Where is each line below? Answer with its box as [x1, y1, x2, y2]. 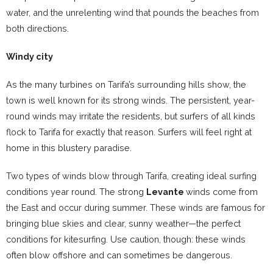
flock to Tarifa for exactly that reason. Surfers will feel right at [6, 127, 252, 138]
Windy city [6, 51, 53, 62]
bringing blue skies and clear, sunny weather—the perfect [6, 218, 241, 229]
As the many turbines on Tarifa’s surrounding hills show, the [6, 79, 246, 90]
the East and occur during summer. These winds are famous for [6, 202, 265, 213]
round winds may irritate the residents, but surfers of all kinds [6, 111, 255, 122]
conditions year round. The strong [6, 186, 146, 197]
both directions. [6, 23, 69, 34]
